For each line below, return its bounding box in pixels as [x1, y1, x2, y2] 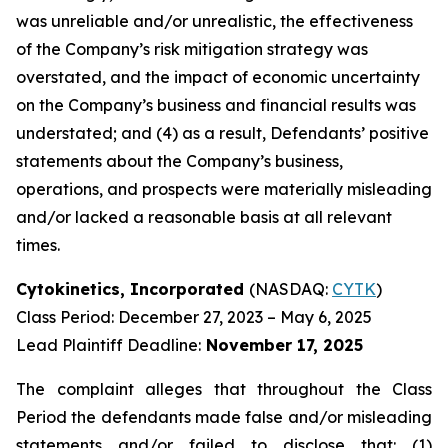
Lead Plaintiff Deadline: [16, 335, 201, 355]
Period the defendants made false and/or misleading [16, 407, 432, 427]
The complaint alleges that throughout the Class [16, 379, 432, 399]
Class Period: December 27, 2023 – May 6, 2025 [16, 307, 372, 327]
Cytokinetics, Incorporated [16, 279, 249, 299]
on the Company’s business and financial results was [16, 95, 416, 115]
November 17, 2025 [201, 335, 363, 355]
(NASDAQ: [249, 279, 332, 299]
